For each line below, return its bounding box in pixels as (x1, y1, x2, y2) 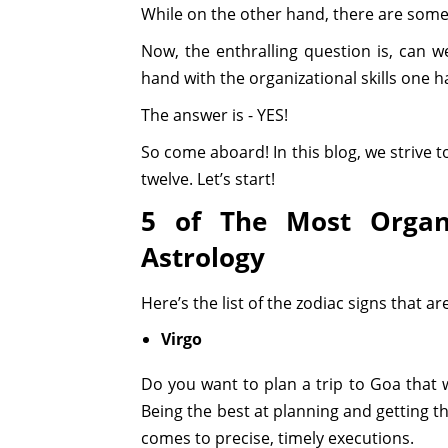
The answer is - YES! (141, 103, 289, 126)
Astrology (141, 238, 266, 275)
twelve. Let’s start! (141, 167, 276, 190)
